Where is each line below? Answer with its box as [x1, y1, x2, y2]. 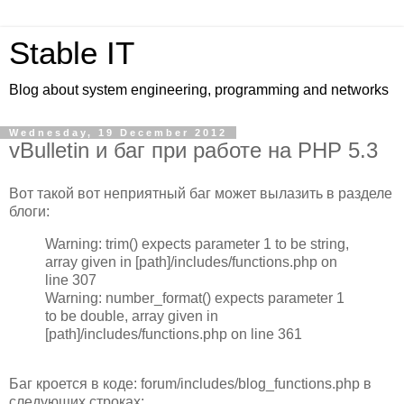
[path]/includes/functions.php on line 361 [45, 326, 302, 342]
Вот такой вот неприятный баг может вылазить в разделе [9, 185, 392, 201]
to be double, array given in [45, 308, 218, 324]
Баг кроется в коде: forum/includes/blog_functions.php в [9, 376, 372, 392]
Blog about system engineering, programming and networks [9, 82, 389, 97]
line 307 [45, 271, 96, 288]
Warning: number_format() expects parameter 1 [45, 289, 344, 306]
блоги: [9, 203, 50, 219]
